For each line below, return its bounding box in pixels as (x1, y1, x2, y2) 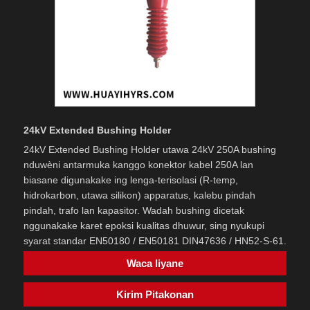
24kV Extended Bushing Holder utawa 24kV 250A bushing (24, 144, 276, 156)
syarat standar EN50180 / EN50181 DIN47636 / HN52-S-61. (24, 235, 286, 247)
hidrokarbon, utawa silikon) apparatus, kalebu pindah (24, 190, 255, 201)
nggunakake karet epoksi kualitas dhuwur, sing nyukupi (24, 220, 264, 232)
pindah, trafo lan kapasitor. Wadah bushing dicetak (24, 205, 244, 217)
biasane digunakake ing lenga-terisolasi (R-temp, (24, 174, 238, 186)
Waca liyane (127, 257, 183, 270)
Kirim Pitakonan (116, 289, 194, 301)
